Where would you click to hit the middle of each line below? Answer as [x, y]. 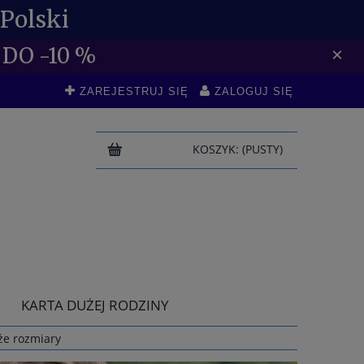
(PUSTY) [262, 149]
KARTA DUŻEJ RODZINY [95, 305]
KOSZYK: [215, 149]
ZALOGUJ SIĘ [254, 92]
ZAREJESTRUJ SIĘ [134, 92]
